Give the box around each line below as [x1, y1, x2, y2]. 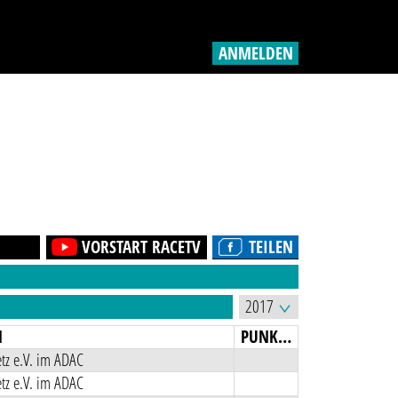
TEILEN [248, 235, 293, 259]
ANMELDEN [218, 42, 293, 66]
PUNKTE [278, 324, 292, 348]
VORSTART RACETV [81, 235, 201, 259]
